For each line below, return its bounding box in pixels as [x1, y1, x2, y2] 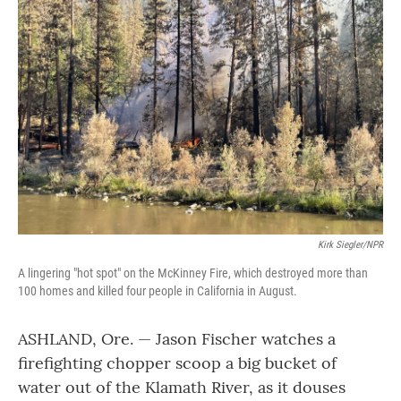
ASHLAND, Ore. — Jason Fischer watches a [18, 328, 336, 349]
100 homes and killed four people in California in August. [18, 284, 297, 298]
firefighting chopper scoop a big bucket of [18, 353, 337, 373]
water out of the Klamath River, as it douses [18, 377, 346, 397]
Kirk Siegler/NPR [318, 239, 383, 251]
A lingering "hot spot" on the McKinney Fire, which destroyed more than [18, 266, 368, 280]
